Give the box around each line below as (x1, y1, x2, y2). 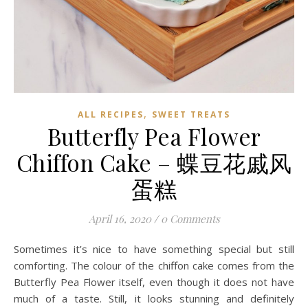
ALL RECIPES (78, 108, 144, 120)
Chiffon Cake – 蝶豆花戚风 (16, 146, 292, 177)
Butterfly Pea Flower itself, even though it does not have (14, 274, 294, 289)
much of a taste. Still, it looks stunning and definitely (14, 291, 294, 305)
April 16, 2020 (88, 211, 151, 225)
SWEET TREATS (152, 108, 230, 120)
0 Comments (160, 211, 220, 225)
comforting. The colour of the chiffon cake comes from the (14, 258, 294, 272)
